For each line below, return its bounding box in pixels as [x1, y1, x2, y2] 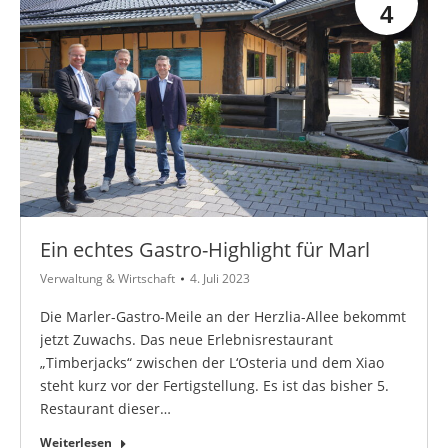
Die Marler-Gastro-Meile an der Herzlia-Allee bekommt [40, 307, 406, 326]
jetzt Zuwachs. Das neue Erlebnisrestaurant [40, 330, 333, 349]
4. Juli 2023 [190, 270, 250, 287]
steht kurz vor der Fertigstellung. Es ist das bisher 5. [40, 376, 389, 395]
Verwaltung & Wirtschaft [40, 270, 175, 287]
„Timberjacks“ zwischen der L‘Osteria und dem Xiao [40, 353, 384, 372]
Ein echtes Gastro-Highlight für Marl [40, 236, 370, 263]
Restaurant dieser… [40, 399, 171, 418]
